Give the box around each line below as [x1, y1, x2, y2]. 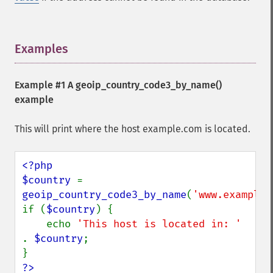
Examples [15, 41, 68, 56]
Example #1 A [15, 79, 76, 91]
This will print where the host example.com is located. [15, 123, 250, 135]
